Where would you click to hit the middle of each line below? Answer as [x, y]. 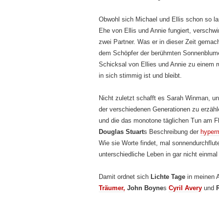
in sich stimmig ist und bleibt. [140, 76]
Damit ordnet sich [125, 177]
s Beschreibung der [172, 132]
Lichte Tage [168, 177]
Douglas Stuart [121, 132]
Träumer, [112, 188]
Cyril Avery [185, 188]
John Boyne [145, 188]
